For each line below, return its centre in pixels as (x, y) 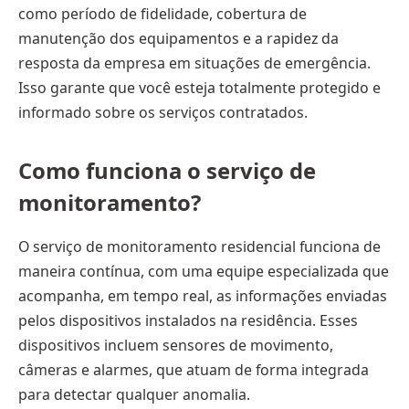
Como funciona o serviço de (167, 171)
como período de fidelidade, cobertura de (163, 13)
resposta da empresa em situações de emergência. (194, 63)
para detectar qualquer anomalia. (134, 395)
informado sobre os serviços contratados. (163, 112)
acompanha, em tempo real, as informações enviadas (203, 296)
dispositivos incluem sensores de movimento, (176, 346)
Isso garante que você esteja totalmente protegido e (199, 87)
